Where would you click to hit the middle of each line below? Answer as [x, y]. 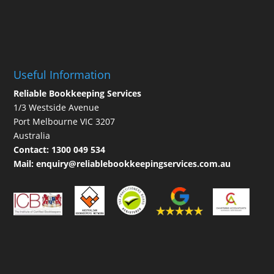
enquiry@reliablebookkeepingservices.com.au [134, 164]
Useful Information [62, 75]
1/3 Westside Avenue [57, 108]
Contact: [31, 150]
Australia [32, 136]
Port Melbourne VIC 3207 [65, 122]
